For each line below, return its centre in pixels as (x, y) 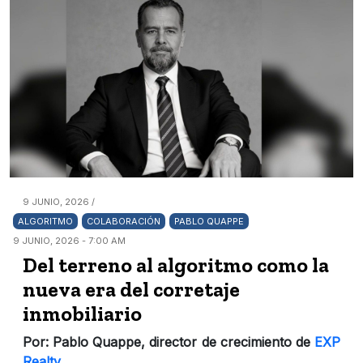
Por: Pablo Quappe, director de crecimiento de (169, 342)
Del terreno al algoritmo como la (176, 265)
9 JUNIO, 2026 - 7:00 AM (69, 240)
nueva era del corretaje (131, 289)
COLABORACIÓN (124, 221)
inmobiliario (82, 313)
